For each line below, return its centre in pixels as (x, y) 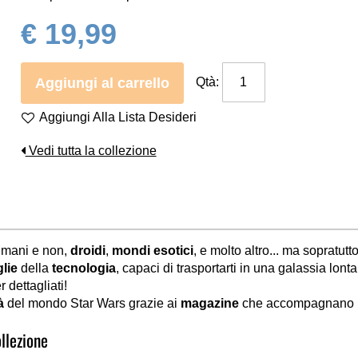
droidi (88, 251)
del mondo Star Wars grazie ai (92, 303)
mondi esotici (153, 251)
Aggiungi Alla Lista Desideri (117, 117)
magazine (210, 303)
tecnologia (84, 268)
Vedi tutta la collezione (91, 151)
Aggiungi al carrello (102, 83)
